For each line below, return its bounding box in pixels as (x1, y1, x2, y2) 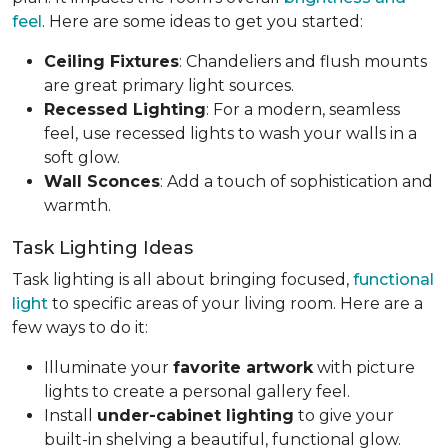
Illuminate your (44, 357, 173, 377)
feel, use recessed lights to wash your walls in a (44, 123, 417, 143)
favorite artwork (173, 357, 313, 377)
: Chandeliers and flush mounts (179, 51, 427, 71)
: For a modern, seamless (206, 99, 400, 119)
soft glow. (44, 147, 120, 167)
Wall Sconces (44, 171, 160, 191)
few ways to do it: (12, 317, 148, 337)
